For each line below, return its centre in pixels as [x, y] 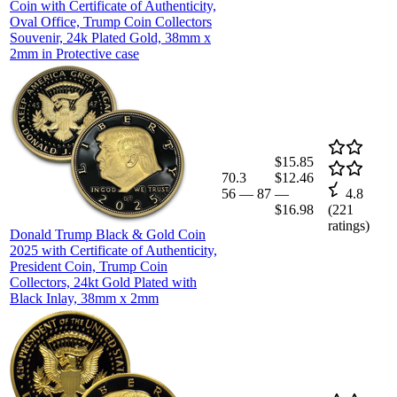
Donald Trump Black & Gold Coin [108, 234]
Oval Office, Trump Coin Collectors [111, 21]
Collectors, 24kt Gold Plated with [103, 282]
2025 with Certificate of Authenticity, [113, 250]
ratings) [349, 225]
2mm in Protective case [74, 53]
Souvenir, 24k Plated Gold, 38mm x [110, 37]
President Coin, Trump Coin [89, 266]
